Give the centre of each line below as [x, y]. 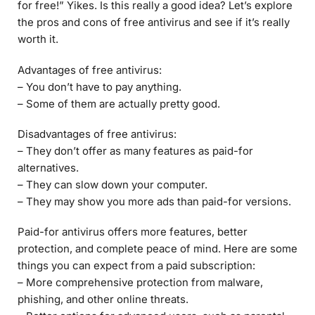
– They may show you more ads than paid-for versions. [154, 202]
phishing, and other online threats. [103, 300]
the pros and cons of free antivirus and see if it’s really [154, 22]
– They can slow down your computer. [112, 185]
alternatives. [48, 168]
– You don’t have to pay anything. [99, 86]
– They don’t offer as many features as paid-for [135, 151]
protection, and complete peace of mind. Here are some [157, 249]
